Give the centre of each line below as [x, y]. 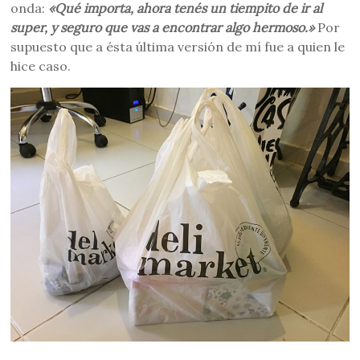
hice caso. [41, 66]
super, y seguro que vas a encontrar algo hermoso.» [163, 27]
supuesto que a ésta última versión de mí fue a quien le [178, 47]
